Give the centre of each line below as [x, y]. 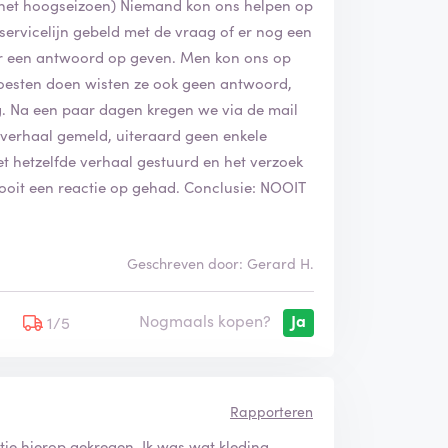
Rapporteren [271, 410]
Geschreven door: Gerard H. [220, 262]
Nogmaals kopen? [204, 319]
